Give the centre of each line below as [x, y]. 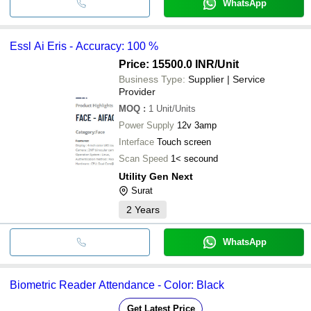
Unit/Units [176, 108]
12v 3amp [197, 125]
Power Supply [146, 125]
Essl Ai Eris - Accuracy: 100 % [153, 46]
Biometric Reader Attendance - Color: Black [117, 285]
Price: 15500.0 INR [167, 64]
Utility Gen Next [156, 176]
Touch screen [184, 142]
